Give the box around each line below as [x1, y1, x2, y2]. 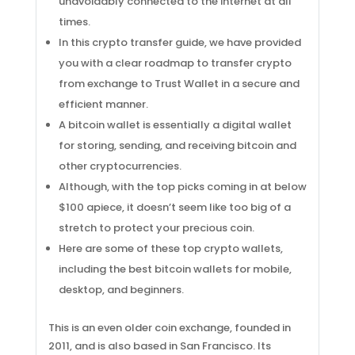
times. [58, 14, 90, 29]
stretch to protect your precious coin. [58, 220, 254, 235]
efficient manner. [58, 97, 148, 112]
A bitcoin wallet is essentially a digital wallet [58, 117, 292, 132]
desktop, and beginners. [58, 282, 184, 297]
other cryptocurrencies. [58, 158, 181, 174]
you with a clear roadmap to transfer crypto [58, 55, 292, 71]
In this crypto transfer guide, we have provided [58, 35, 301, 50]
